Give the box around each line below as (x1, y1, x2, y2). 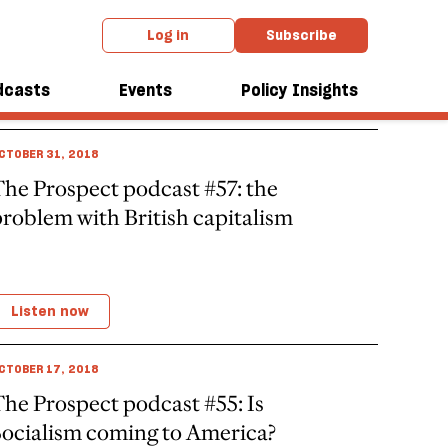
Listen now (11, 302, 89, 320)
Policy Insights (241, 80, 358, 100)
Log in (147, 25, 190, 44)
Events (119, 80, 172, 100)
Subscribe (265, 25, 337, 44)
